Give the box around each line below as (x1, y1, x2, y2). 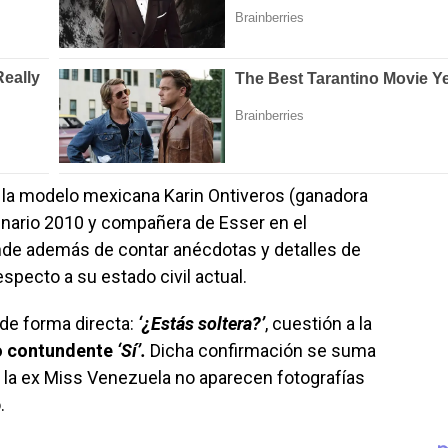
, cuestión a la (265, 312, 372, 334)
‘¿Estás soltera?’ (138, 312, 265, 334)
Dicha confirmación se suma (146, 339, 376, 361)
